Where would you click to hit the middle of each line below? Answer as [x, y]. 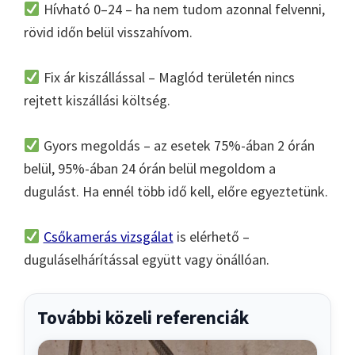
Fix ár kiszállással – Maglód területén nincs [167, 77]
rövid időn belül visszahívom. [108, 32]
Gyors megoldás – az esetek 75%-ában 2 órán [177, 145]
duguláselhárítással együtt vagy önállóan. [147, 259]
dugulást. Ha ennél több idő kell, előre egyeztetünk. [176, 191]
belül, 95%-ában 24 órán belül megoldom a [150, 168]
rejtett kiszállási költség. [97, 100]
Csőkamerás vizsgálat [108, 236]
